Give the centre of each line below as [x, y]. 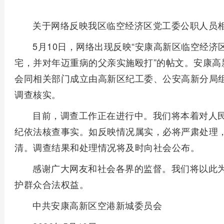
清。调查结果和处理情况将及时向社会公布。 [107, 147]
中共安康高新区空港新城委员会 [97, 205]
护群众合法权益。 [51, 184]
